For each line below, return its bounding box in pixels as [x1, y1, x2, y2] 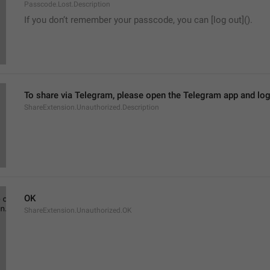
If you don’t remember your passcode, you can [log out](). [24, 14, 253, 25]
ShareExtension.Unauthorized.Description [24, 103, 159, 111]
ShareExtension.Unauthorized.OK [24, 206, 132, 215]
